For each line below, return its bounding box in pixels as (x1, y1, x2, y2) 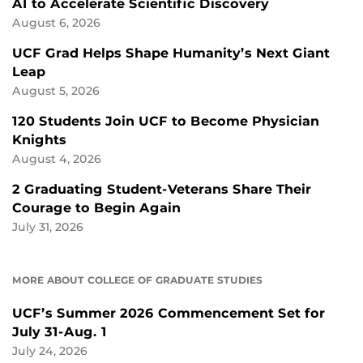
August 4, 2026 (12, 152, 101, 165)
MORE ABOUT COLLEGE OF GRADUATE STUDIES (12, 273, 263, 286)
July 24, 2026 (12, 344, 88, 357)
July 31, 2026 (12, 220, 83, 233)
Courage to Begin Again (12, 199, 181, 216)
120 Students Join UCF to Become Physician (12, 113, 319, 129)
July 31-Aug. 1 (12, 323, 107, 340)
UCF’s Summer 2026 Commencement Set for (12, 305, 325, 321)
